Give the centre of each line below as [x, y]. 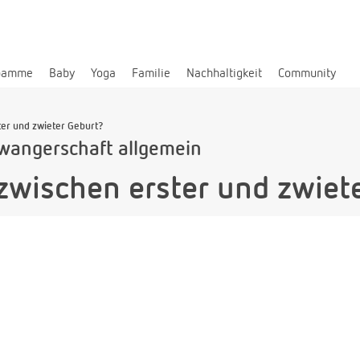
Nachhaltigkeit [224, 74]
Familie [151, 74]
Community [307, 74]
